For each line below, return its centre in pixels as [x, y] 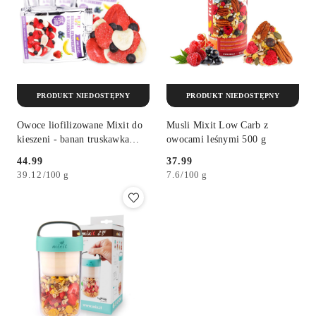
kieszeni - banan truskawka [73, 139]
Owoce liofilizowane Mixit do [80, 125]
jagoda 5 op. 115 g [56, 153]
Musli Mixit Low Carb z [218, 125]
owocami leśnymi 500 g [216, 139]
